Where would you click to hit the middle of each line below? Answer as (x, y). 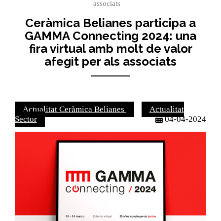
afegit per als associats (110, 61)
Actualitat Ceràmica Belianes (74, 109)
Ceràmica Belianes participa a (110, 23)
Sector (26, 119)
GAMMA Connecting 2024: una (110, 36)
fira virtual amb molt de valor (110, 48)
